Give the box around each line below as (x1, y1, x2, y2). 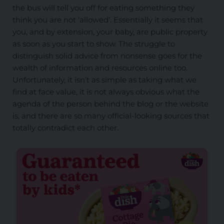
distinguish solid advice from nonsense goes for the (12, 51, 202, 61)
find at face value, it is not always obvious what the (12, 87, 199, 97)
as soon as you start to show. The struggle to (12, 39, 175, 49)
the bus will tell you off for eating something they (12, 3, 194, 13)
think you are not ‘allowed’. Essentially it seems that (12, 15, 203, 25)
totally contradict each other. (12, 123, 118, 133)
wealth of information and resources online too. (12, 63, 187, 73)
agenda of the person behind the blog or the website (12, 99, 208, 109)
